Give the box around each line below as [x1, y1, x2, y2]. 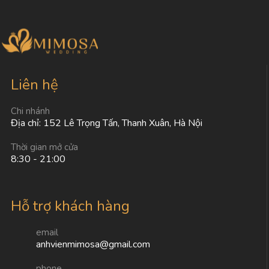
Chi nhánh [11, 104, 50, 117]
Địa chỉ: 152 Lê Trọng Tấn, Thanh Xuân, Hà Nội [11, 116, 202, 130]
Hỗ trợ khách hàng [11, 196, 130, 216]
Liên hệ [11, 74, 58, 94]
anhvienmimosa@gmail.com [36, 237, 150, 251]
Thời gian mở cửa [11, 141, 78, 153]
